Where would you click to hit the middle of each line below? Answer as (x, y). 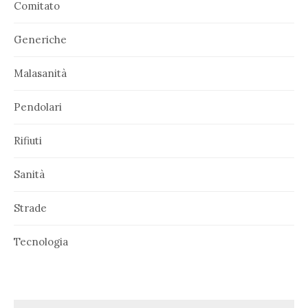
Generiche (40, 40)
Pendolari (38, 107)
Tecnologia (41, 242)
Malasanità (40, 74)
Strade (30, 208)
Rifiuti (28, 141)
